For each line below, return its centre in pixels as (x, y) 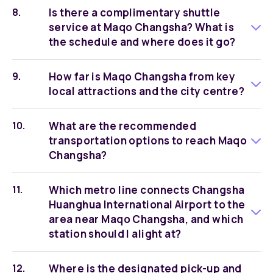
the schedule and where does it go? (142, 42)
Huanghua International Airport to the (147, 204)
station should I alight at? (115, 234)
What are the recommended (123, 126)
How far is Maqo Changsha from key (142, 76)
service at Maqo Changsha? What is (142, 27)
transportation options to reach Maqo (148, 140)
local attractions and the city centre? (147, 91)
